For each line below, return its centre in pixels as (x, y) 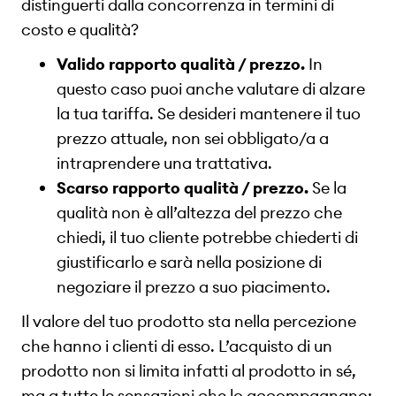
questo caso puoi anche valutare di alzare (211, 88)
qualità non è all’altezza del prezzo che (199, 212)
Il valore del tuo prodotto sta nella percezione (189, 321)
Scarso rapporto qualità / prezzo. (183, 187)
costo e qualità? (80, 30)
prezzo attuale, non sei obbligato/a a (193, 138)
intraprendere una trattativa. (164, 163)
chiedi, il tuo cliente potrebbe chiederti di (207, 237)
